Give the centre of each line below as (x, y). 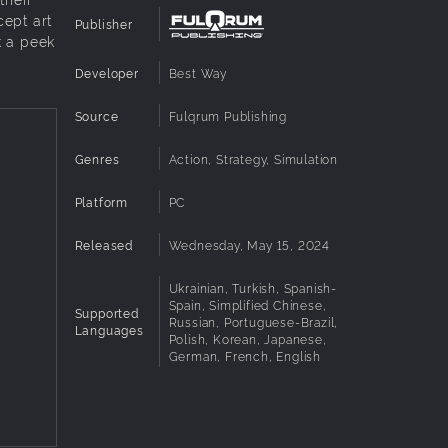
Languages (109, 330)
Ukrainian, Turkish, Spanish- (252, 287)
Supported (106, 313)
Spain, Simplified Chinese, (247, 304)
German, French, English (244, 355)
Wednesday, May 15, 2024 (249, 244)
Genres (97, 158)
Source (96, 115)
